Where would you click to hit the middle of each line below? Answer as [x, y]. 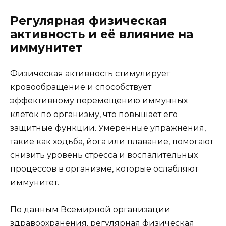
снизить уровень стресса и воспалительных [104, 155]
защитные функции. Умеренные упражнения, [108, 128]
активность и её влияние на [102, 35]
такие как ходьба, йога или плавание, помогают [112, 142]
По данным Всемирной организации [90, 210]
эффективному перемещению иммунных [99, 101]
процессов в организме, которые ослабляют [104, 169]
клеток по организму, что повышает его [94, 115]
